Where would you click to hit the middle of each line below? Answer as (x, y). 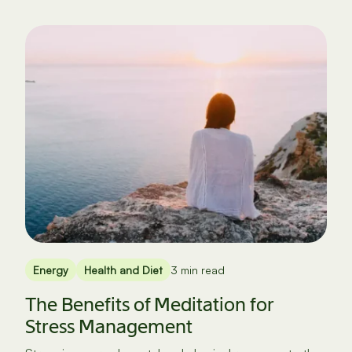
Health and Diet (124, 269)
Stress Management (109, 326)
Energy (51, 269)
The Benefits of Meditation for (150, 304)
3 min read (198, 269)
